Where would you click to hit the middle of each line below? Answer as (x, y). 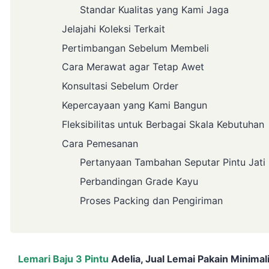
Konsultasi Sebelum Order (120, 86)
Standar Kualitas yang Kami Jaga (154, 10)
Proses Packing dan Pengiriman (151, 201)
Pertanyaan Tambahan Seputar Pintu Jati (173, 162)
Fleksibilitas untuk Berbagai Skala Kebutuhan (163, 124)
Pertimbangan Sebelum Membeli (135, 48)
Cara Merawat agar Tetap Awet (133, 67)
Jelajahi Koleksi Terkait (113, 29)
